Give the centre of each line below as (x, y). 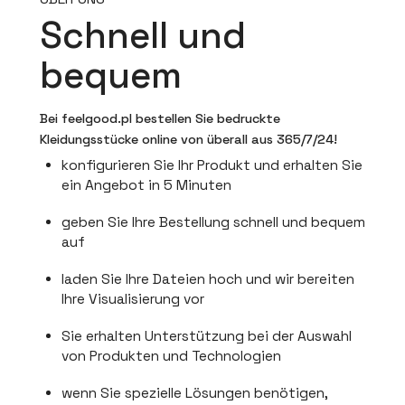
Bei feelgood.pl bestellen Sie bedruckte (160, 118)
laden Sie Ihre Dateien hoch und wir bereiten (207, 279)
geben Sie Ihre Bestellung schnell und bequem (213, 222)
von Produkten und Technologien (171, 356)
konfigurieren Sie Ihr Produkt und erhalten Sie (212, 165)
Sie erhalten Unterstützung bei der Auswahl (206, 336)
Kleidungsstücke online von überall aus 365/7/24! (188, 139)
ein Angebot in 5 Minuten (146, 185)
